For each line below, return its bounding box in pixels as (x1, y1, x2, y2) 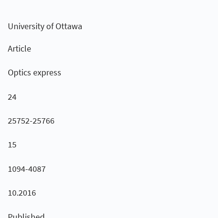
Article (7, 42, 31, 54)
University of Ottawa (7, 20, 82, 32)
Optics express (7, 67, 61, 78)
